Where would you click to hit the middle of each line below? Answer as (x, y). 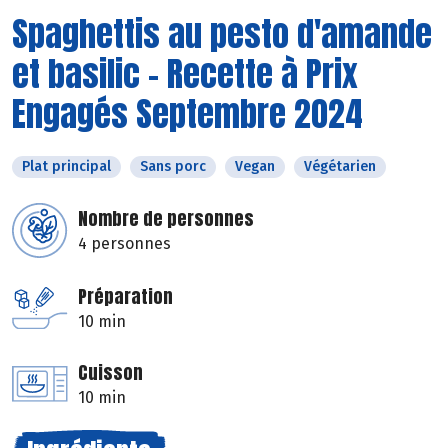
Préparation (125, 296)
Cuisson (110, 372)
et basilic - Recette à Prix (185, 73)
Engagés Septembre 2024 (187, 113)
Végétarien (340, 166)
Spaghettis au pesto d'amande (222, 33)
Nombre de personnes (166, 218)
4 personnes (124, 243)
